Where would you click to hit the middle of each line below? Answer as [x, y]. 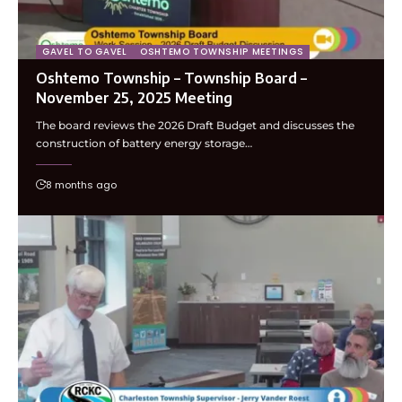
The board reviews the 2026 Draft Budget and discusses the [195, 126]
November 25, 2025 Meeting [134, 98]
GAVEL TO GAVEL [85, 52]
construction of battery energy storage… [144, 144]
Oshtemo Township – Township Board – [171, 79]
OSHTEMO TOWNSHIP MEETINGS [222, 52]
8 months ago [81, 185]
